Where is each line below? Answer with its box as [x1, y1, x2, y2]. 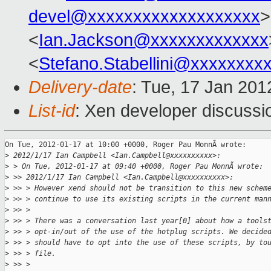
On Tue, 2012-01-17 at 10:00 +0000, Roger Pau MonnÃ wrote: [5, 140, 246, 149]
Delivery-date [28, 77, 132, 97]
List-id [28, 101, 75, 121]
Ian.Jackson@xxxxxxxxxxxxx [39, 30, 269, 50]
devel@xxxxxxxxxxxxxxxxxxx [28, 7, 260, 27]
